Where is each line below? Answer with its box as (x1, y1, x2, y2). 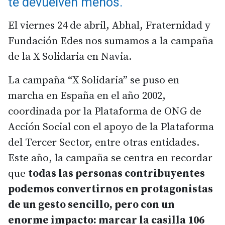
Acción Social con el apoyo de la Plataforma (8, 120, 214, 134)
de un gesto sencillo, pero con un (8, 198, 175, 211)
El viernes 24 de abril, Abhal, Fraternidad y (8, 19, 210, 32)
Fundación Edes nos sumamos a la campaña (8, 34, 213, 48)
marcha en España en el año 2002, (8, 89, 166, 102)
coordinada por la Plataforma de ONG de (8, 104, 201, 118)
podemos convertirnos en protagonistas (8, 182, 213, 196)
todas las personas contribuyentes (28, 167, 205, 180)
